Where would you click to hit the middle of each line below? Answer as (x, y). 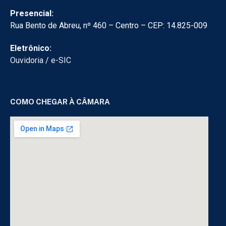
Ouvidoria (27, 60)
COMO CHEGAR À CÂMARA (60, 101)
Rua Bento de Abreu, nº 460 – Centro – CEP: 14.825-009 (109, 25)
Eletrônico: (31, 48)
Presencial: (32, 13)
